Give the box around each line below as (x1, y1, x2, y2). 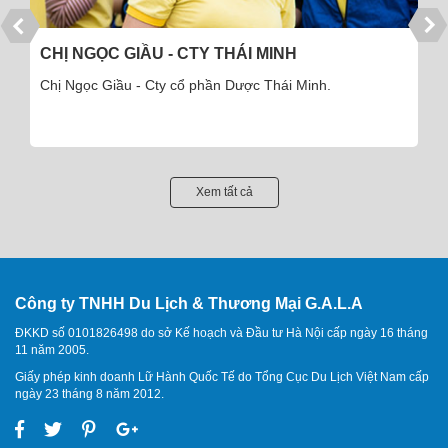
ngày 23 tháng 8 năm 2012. (15, 387, 164, 402)
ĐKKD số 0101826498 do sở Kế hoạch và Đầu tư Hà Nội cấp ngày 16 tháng (15, 326, 428, 341)
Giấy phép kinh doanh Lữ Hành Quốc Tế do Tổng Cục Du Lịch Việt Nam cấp (15, 370, 429, 385)
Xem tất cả (195, 185, 253, 200)
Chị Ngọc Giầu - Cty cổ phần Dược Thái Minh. (40, 77, 331, 94)
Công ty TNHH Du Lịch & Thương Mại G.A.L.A (15, 295, 363, 313)
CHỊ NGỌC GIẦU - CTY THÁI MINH (40, 45, 297, 63)
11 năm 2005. (15, 343, 89, 358)
